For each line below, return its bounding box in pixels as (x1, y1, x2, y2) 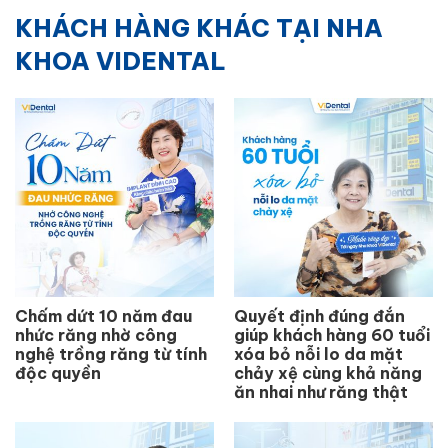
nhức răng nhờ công (15, 324, 177, 345)
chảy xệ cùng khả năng (234, 362, 422, 383)
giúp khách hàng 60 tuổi (234, 324, 430, 345)
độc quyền (15, 362, 101, 383)
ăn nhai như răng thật (234, 381, 408, 402)
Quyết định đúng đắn (234, 305, 405, 326)
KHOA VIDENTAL (15, 45, 226, 76)
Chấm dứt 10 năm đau (15, 305, 192, 326)
